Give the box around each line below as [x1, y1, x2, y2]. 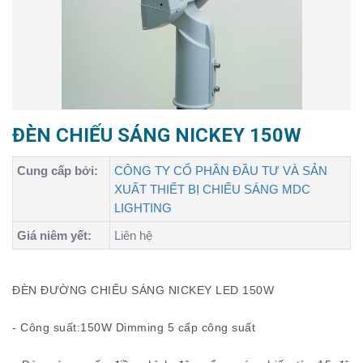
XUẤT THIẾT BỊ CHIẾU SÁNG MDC [114, 182, 310, 196]
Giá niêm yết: [17, 228, 92, 242]
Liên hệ [114, 228, 152, 242]
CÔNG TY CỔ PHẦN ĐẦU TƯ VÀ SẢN [114, 164, 327, 177]
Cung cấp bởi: [17, 164, 98, 177]
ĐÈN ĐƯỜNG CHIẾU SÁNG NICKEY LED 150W [12, 284, 274, 297]
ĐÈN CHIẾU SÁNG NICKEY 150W [12, 124, 301, 147]
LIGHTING [114, 201, 172, 215]
